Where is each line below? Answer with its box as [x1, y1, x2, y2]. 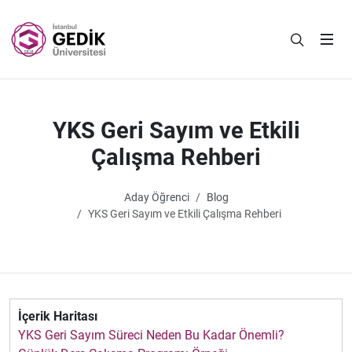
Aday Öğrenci [123, 191, 189, 204]
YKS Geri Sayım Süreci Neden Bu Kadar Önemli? [18, 328, 284, 343]
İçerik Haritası [18, 309, 97, 324]
